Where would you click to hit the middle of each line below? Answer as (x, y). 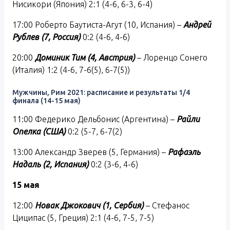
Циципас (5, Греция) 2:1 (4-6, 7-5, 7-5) (83, 217)
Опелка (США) (39, 131)
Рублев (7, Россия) (46, 37)
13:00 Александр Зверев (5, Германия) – (90, 152)
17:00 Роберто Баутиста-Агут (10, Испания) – (98, 24)
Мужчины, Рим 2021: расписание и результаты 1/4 (101, 92)
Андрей (197, 24)
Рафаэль (184, 152)
